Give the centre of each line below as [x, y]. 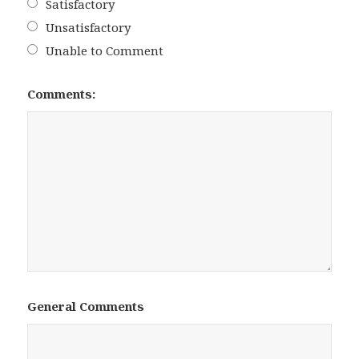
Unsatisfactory [88, 27]
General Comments [86, 306]
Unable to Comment [104, 50]
